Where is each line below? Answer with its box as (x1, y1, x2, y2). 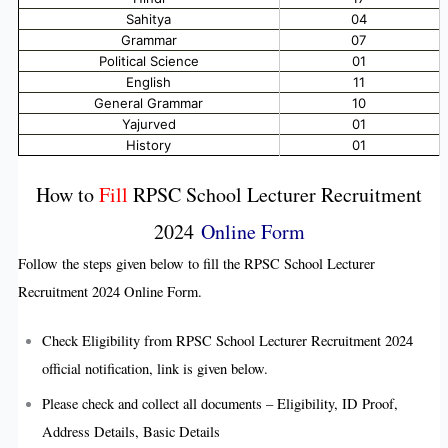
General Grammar (94, 94, 204, 111)
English (126, 73, 172, 90)
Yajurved (121, 115, 176, 132)
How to (36, 180, 94, 208)
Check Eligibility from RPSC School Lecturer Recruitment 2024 (41, 331, 413, 351)
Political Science (98, 52, 199, 69)
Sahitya (126, 10, 172, 27)
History (126, 136, 172, 153)
